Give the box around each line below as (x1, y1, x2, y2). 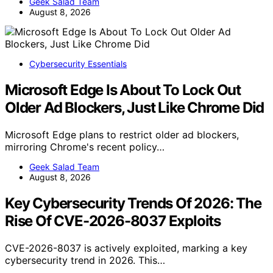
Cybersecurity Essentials (29, 58, 127, 69)
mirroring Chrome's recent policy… (5, 140, 165, 153)
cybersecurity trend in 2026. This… (5, 253, 165, 266)
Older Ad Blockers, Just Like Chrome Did (5, 98, 264, 116)
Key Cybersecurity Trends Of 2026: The (5, 194, 261, 212)
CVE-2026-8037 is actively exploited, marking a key (5, 241, 247, 254)
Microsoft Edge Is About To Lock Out (5, 80, 241, 99)
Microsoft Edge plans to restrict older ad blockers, (5, 128, 239, 141)
